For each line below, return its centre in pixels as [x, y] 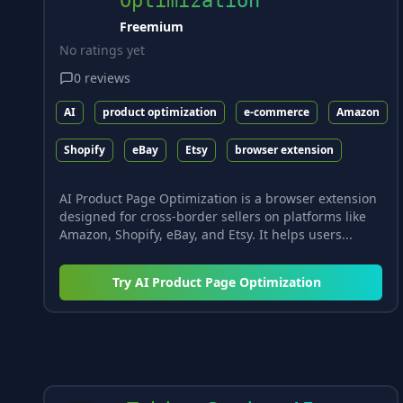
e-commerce [277, 112]
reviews [107, 77]
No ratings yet [102, 49]
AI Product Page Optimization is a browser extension [218, 199]
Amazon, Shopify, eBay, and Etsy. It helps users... [206, 235]
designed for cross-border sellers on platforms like [213, 217]
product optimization [160, 112]
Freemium [151, 26]
